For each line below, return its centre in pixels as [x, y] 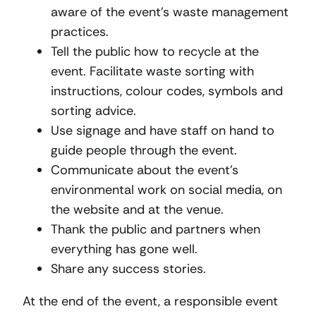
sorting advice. [93, 110]
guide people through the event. [144, 150]
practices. [80, 31]
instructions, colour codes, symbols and [167, 91]
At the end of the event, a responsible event [150, 301]
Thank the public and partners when [156, 229]
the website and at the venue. [137, 209]
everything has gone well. [124, 249]
